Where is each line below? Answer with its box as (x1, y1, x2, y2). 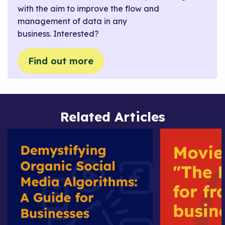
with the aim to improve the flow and (18, 4, 159, 14)
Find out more (28, 55, 93, 67)
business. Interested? (18, 29, 99, 39)
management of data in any (18, 16, 127, 27)
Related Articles (60, 108, 165, 125)
